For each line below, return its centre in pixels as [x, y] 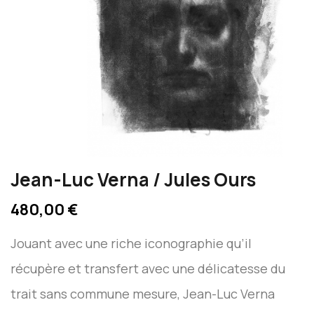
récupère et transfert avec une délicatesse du [148, 268]
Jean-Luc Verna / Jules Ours [133, 179]
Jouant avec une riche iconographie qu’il [131, 243]
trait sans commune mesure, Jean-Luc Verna [143, 293]
